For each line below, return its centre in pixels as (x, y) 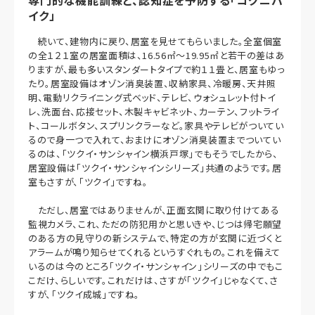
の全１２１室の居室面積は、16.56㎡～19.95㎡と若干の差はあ (157, 55)
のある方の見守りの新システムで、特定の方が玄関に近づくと (155, 238)
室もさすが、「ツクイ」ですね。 (88, 181)
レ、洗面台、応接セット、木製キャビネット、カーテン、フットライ (154, 111)
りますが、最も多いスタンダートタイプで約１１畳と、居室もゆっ (156, 69)
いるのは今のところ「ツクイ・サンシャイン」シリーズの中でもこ (156, 266)
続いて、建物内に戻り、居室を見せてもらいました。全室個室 (155, 41)
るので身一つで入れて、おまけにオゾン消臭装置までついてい (155, 139)
